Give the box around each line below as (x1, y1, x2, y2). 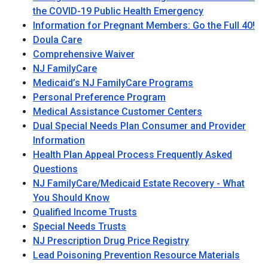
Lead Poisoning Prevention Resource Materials (33, 249, 240, 261)
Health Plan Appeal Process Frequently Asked (33, 149, 232, 160)
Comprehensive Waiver (33, 48, 135, 60)
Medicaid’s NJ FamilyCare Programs (33, 77, 193, 89)
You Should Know (33, 192, 109, 203)
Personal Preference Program (33, 92, 166, 103)
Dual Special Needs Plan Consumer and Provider (33, 120, 246, 132)
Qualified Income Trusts (33, 206, 137, 218)
